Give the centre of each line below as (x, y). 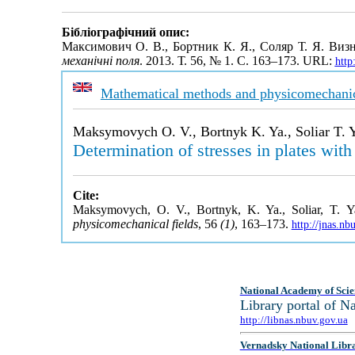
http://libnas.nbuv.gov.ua (294, 320)
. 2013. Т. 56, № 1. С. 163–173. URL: (237, 61)
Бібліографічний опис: (125, 32)
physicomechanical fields (135, 224)
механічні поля (100, 61)
